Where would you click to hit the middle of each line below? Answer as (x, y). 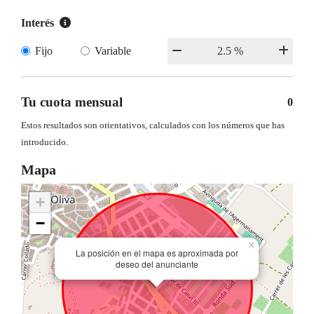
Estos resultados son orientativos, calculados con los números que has (153, 126)
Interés (37, 23)
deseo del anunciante (157, 264)
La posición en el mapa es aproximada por (157, 253)
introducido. (45, 143)
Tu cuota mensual (72, 102)
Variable (112, 51)
